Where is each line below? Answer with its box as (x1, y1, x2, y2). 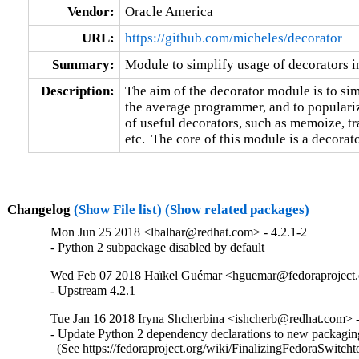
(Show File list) (73, 201, 162, 217)
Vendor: (67, 3, 115, 19)
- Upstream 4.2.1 (50, 284, 136, 298)
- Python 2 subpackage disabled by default (50, 240, 265, 255)
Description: (40, 83, 115, 99)
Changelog (6, 201, 74, 217)
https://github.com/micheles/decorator (124, 30, 342, 46)
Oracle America (124, 3, 213, 19)
